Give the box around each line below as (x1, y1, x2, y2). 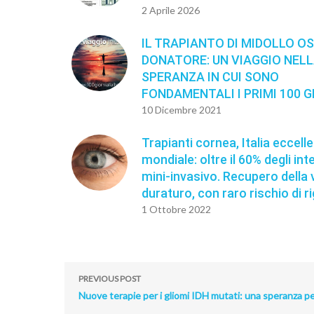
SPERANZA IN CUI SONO (142, 69, 279, 85)
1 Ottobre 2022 (142, 203, 211, 216)
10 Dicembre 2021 (142, 104, 221, 116)
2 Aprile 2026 (142, 4, 200, 17)
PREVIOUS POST (78, 273, 141, 285)
